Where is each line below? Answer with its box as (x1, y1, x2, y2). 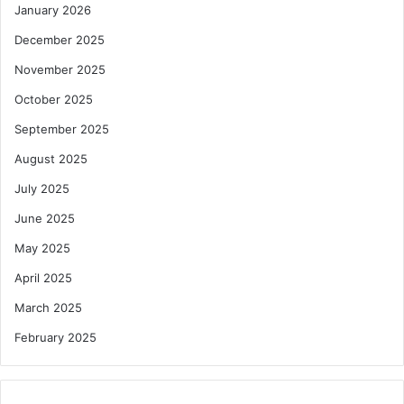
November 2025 (14, 62, 106, 78)
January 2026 (14, 3, 91, 18)
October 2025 (14, 92, 93, 107)
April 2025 (14, 271, 72, 286)
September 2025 (14, 122, 109, 137)
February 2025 (14, 330, 96, 345)
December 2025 (14, 32, 105, 48)
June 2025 (14, 211, 75, 226)
